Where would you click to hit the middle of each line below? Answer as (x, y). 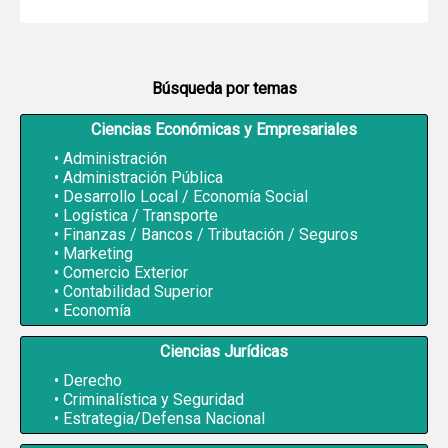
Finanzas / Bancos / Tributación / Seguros (211, 234)
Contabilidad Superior (138, 291)
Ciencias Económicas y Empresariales (224, 129)
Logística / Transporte (141, 215)
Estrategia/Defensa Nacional (164, 418)
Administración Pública (143, 177)
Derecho (93, 380)
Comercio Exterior (126, 272)
